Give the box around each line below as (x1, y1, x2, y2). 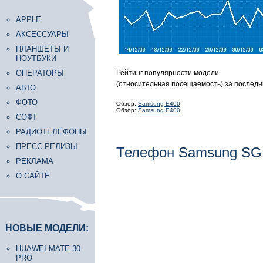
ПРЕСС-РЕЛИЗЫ (16, 142, 77, 151)
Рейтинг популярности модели (116, 69, 219, 77)
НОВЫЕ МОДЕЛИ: (5, 223, 89, 233)
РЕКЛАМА (16, 157, 53, 166)
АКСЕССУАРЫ (16, 30, 69, 39)
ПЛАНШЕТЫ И (16, 45, 69, 53)
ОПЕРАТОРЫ (16, 69, 64, 77)
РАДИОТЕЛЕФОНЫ (16, 127, 87, 136)
